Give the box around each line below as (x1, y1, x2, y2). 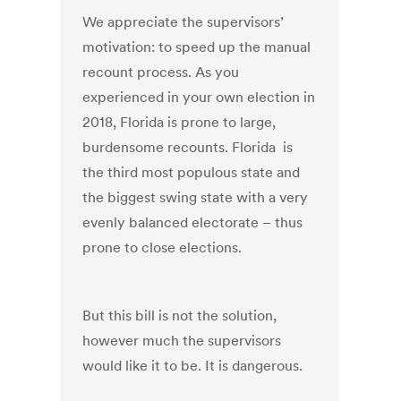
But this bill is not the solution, (82, 306, 277, 325)
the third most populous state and (82, 163, 301, 182)
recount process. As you (82, 63, 240, 81)
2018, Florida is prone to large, (82, 113, 277, 132)
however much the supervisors (82, 331, 282, 350)
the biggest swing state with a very (82, 188, 309, 207)
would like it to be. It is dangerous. (82, 356, 303, 375)
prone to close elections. (82, 238, 243, 257)
